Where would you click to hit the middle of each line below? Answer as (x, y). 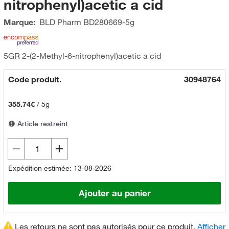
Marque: (19, 22)
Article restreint (41, 124)
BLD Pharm (60, 22)
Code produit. (35, 79)
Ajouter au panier (114, 193)
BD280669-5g (108, 22)
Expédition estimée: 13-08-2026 (60, 168)
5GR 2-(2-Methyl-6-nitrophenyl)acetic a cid (82, 56)
